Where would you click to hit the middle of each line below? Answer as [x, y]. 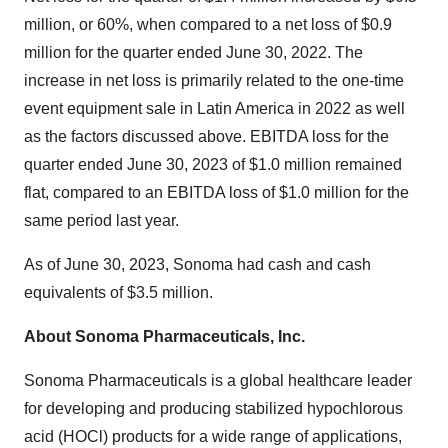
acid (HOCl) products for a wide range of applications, [213, 437]
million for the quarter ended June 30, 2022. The [193, 53]
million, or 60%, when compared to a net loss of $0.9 [208, 25]
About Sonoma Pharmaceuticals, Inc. [164, 337]
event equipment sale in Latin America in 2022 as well [214, 109]
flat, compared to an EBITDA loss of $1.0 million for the [216, 193]
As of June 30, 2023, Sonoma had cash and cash [197, 265]
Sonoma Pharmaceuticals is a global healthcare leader [218, 381]
